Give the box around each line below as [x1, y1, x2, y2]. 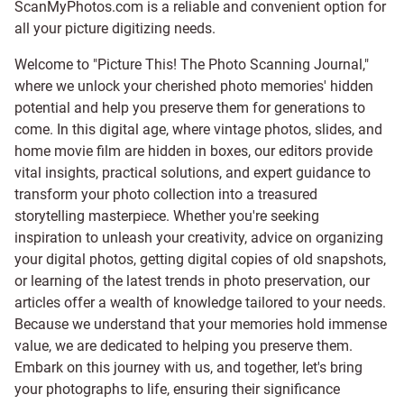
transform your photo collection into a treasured [14, 186, 317, 203]
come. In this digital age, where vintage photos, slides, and [14, 121, 382, 138]
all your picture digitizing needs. [14, 20, 216, 37]
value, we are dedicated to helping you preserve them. [14, 337, 353, 354]
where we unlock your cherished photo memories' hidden [14, 78, 373, 95]
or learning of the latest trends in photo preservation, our [14, 272, 370, 289]
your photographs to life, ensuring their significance [14, 381, 340, 398]
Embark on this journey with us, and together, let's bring [14, 359, 363, 376]
